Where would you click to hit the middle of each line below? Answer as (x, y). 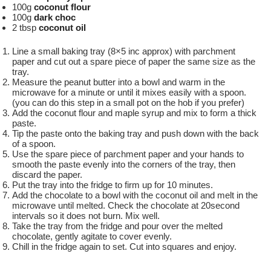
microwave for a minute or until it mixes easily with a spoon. (129, 92)
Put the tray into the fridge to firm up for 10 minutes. (114, 185)
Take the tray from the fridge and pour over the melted (117, 226)
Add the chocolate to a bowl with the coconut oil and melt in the (135, 195)
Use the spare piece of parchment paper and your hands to (128, 154)
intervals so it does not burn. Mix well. (87, 216)
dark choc (55, 17)
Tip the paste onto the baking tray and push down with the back (135, 133)
